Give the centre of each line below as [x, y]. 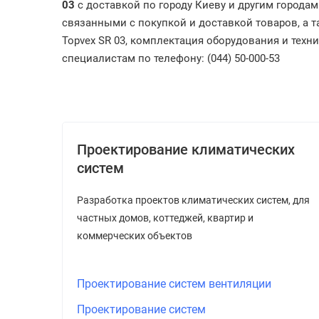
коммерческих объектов [135, 236]
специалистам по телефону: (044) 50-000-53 [171, 58]
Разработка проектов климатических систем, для [193, 200]
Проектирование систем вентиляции [174, 284]
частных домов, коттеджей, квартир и [165, 218]
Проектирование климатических [186, 150]
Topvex [80, 41]
